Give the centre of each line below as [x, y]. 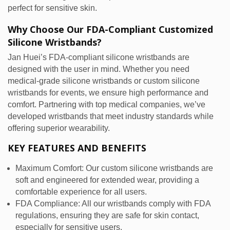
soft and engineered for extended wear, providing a [107, 180]
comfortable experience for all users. [81, 192]
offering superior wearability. [59, 128]
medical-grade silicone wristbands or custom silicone [104, 81]
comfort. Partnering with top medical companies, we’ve [107, 105]
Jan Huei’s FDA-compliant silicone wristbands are [99, 57]
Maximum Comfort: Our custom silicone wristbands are [114, 168]
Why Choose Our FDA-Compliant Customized [110, 30]
